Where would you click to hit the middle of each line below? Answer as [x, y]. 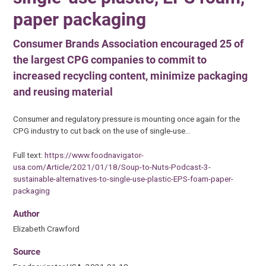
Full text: [29, 155]
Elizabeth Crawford [47, 228]
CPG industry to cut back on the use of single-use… [102, 131]
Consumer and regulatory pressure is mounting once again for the [127, 119]
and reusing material [63, 91]
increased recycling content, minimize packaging [131, 75]
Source [27, 252]
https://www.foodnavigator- [94, 155]
